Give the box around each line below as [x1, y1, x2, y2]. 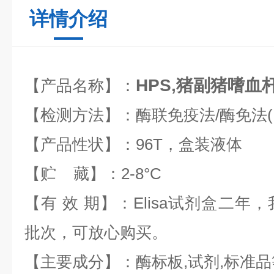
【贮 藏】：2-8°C [24, 165, 161, 183]
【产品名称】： [24, 76, 136, 95]
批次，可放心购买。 [24, 223, 168, 242]
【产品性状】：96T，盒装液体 [24, 135, 242, 154]
